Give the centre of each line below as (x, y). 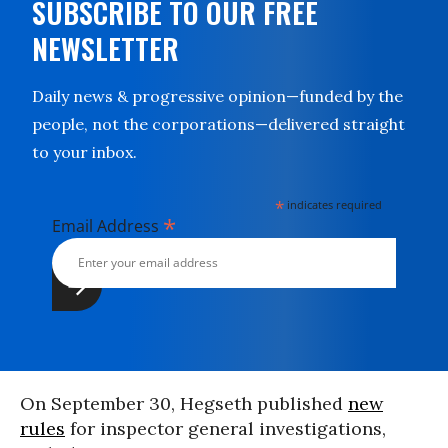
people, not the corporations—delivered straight (218, 123)
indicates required (333, 204)
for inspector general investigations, (225, 428)
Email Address (107, 225)
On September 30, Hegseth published (184, 403)
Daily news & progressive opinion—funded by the (217, 95)
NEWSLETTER (105, 48)
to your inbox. (84, 151)
